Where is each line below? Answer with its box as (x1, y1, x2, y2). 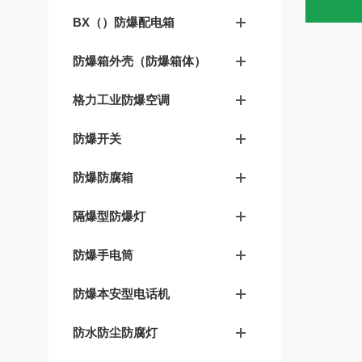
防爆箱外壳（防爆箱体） (73, 54, 206, 68)
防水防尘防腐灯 (73, 326, 158, 339)
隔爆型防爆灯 (73, 209, 145, 223)
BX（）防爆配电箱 (73, 15, 175, 29)
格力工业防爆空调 (73, 93, 170, 107)
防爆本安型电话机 (73, 287, 170, 301)
